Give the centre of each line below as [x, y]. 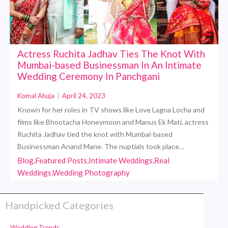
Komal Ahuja [36, 95]
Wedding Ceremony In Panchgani [89, 76]
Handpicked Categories [59, 205]
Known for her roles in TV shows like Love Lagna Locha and [111, 109]
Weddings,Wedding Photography [74, 172]
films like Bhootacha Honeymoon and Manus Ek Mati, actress [113, 122]
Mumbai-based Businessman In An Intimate [110, 65]
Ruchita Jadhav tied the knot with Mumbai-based [95, 134]
